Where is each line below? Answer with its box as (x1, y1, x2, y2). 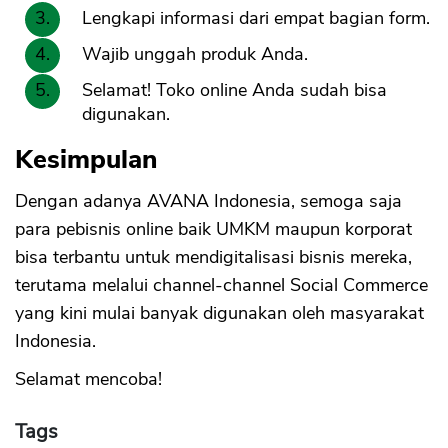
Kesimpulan (15, 142, 157, 178)
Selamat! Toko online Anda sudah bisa (82, 78, 387, 103)
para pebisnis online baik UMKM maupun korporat (15, 217, 412, 242)
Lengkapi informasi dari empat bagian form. (82, 6, 430, 31)
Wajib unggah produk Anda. (82, 42, 308, 67)
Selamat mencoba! (15, 367, 162, 392)
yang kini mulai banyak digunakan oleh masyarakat (15, 301, 424, 326)
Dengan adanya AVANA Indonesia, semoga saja (15, 189, 402, 214)
